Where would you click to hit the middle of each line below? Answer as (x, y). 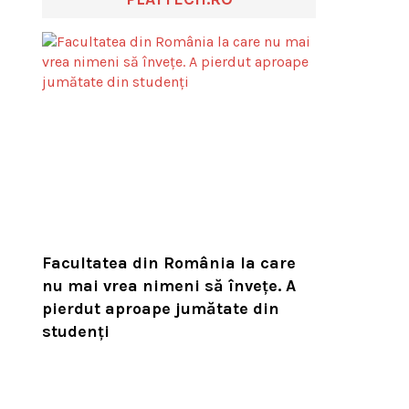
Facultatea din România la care (169, 262)
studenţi (76, 331)
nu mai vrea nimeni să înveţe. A (169, 285)
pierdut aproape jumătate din (161, 308)
